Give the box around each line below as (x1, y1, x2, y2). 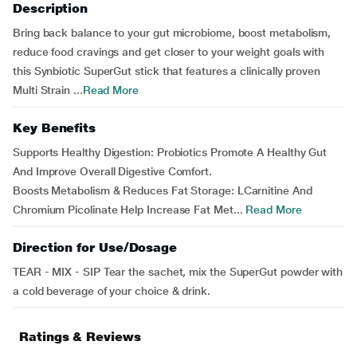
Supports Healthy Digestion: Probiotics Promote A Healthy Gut (13, 146, 328, 159)
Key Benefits (13, 120, 96, 135)
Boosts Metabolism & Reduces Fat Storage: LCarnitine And (13, 184, 312, 197)
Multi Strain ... (13, 84, 83, 96)
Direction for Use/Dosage (13, 240, 178, 255)
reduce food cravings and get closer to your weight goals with (13, 45, 325, 58)
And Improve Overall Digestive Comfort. (13, 165, 212, 178)
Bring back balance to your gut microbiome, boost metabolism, (13, 26, 331, 39)
